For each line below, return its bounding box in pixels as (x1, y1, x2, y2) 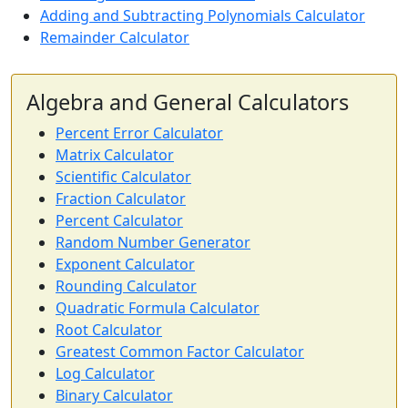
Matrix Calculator (56, 145, 174, 166)
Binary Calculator (56, 385, 173, 406)
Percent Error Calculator (56, 123, 223, 144)
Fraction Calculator (56, 189, 186, 209)
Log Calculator (56, 363, 155, 384)
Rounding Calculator (56, 276, 197, 297)
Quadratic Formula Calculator (56, 298, 260, 319)
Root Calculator (56, 320, 162, 341)
